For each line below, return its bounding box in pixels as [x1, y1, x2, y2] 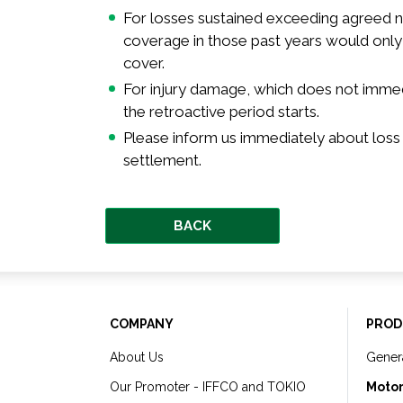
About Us [110, 350, 164, 364]
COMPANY [110, 317, 174, 331]
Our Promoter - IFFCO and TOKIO [110, 380, 306, 394]
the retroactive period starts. [123, 103, 319, 121]
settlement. [123, 151, 201, 169]
